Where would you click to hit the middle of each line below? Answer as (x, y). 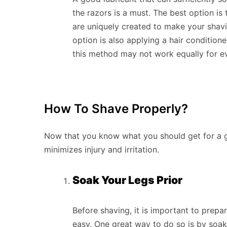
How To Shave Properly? (116, 109)
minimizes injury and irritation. (102, 150)
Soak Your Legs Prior (127, 180)
